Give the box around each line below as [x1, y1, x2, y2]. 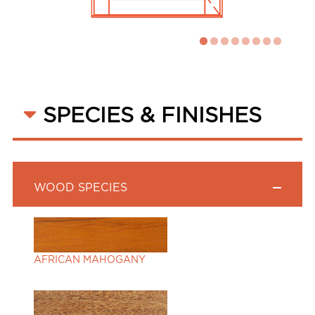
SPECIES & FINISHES [36, 101, 262, 127]
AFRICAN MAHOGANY [34, 253, 146, 265]
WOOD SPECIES [34, 180, 127, 194]
